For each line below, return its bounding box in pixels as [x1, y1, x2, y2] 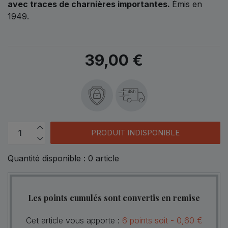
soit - [154, 215, 174, 225]
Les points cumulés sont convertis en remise [28, 192, 200, 203]
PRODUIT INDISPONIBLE [91, 128, 180, 138]
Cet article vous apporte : [25, 215, 122, 225]
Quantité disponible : [8, 153, 88, 163]
